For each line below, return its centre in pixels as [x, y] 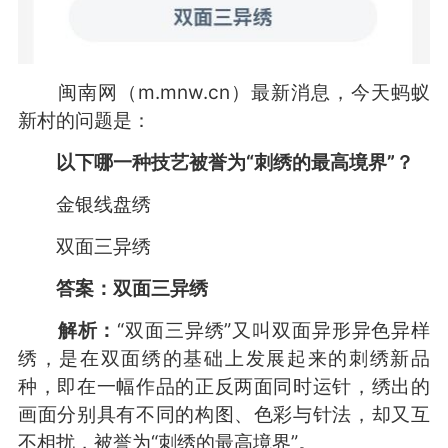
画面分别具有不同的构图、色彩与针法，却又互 [224, 413]
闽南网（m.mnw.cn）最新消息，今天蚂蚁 [224, 91]
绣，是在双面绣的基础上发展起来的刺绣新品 [224, 357]
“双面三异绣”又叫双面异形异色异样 [274, 329]
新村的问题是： [84, 119]
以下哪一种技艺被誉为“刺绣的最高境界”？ [215, 161]
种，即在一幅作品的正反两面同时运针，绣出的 [224, 385]
